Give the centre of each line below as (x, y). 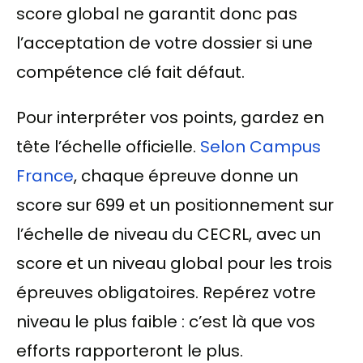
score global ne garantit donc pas (157, 13)
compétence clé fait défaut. (130, 72)
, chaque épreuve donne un (186, 175)
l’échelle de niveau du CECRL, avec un (169, 234)
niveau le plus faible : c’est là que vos (166, 321)
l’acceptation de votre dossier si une (164, 43)
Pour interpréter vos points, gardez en (170, 117)
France (45, 175)
